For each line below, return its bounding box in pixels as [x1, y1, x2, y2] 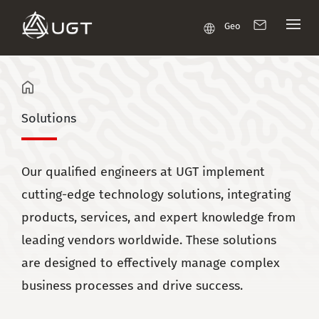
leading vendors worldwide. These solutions [21, 232, 276, 249]
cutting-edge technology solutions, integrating [21, 187, 291, 203]
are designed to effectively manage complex [21, 255, 280, 271]
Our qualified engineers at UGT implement [21, 164, 265, 180]
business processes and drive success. [21, 278, 243, 294]
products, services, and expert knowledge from [21, 209, 296, 226]
